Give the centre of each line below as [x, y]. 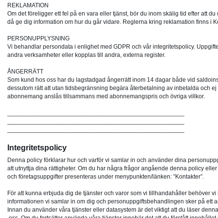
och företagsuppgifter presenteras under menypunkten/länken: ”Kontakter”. [106, 177]
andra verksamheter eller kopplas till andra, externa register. [86, 55]
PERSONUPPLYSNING [38, 39]
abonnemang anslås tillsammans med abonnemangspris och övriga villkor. [106, 97]
